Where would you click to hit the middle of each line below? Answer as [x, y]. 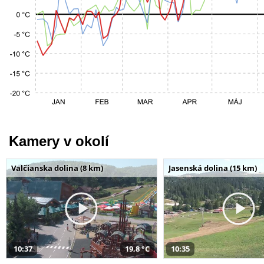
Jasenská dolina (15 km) [212, 168]
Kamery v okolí [59, 141]
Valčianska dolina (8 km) [57, 168]
